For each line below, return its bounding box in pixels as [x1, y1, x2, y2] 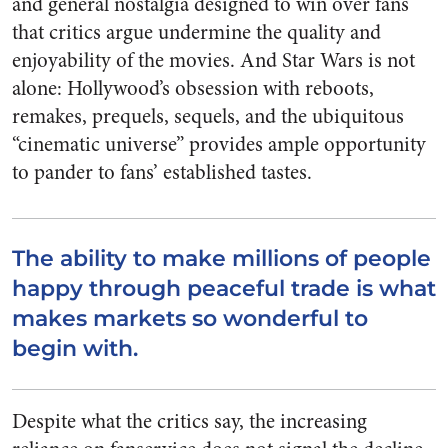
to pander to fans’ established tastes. [12, 158, 312, 187]
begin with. [12, 335, 138, 362]
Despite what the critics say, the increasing [12, 407, 367, 436]
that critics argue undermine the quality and [12, 18, 381, 47]
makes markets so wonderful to [12, 305, 368, 332]
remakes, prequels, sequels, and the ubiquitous [12, 102, 404, 131]
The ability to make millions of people [12, 245, 431, 272]
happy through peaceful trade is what [12, 275, 436, 302]
